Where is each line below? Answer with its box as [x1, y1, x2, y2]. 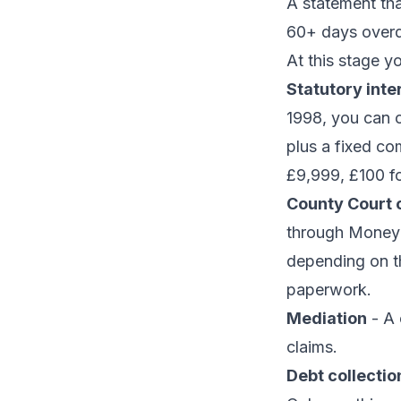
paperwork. [286, 280, 371, 299]
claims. [286, 337, 337, 356]
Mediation [286, 309, 367, 328]
